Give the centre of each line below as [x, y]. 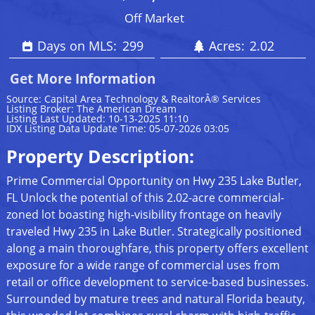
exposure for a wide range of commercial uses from [143, 265]
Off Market [154, 18]
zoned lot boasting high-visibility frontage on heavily [143, 215]
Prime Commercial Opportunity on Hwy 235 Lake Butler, [154, 181]
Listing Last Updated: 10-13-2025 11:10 [97, 119]
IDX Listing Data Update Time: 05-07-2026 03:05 [117, 129]
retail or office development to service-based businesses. [157, 282]
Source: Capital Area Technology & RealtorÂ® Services [133, 99]
